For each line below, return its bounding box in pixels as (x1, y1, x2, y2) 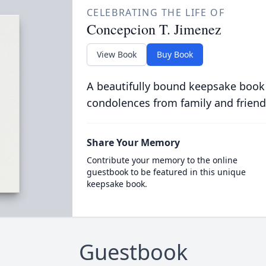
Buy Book (156, 49, 193, 60)
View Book (96, 49, 137, 60)
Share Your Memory (86, 136, 180, 149)
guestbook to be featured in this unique (86, 166, 246, 178)
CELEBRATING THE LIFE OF (86, 6, 225, 19)
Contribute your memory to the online (86, 154, 237, 166)
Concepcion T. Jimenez (86, 20, 221, 39)
